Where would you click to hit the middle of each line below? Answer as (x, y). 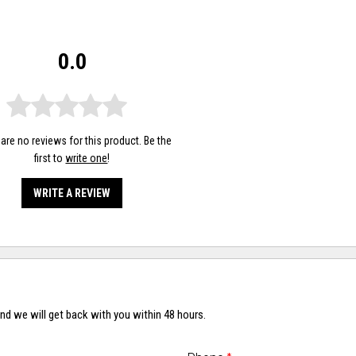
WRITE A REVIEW (72, 193)
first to (50, 158)
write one (87, 158)
